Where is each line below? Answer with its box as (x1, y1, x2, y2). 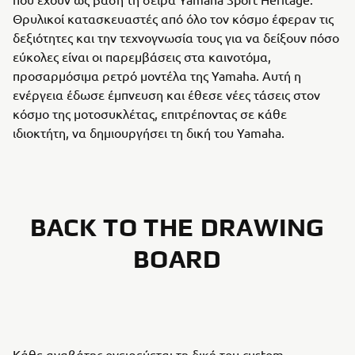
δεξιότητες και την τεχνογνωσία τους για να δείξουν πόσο (13, 29, 339, 45)
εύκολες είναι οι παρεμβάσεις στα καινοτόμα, (13, 48, 271, 64)
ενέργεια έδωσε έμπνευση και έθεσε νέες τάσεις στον (13, 86, 320, 102)
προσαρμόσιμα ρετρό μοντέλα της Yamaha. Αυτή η (13, 67, 301, 83)
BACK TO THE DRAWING (29, 212, 326, 242)
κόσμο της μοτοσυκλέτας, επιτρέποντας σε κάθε (13, 105, 287, 121)
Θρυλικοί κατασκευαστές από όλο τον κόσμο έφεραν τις (13, 10, 334, 26)
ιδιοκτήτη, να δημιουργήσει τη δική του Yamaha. (13, 124, 284, 140)
